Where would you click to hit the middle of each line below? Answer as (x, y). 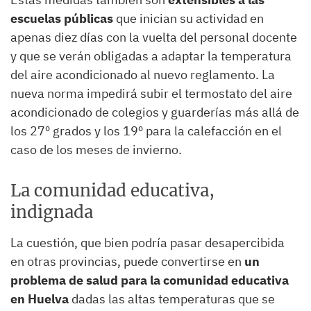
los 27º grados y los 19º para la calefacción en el (146, 131)
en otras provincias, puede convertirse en (127, 261)
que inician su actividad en (190, 18)
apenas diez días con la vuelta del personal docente (154, 37)
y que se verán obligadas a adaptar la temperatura (151, 56)
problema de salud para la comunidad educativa (150, 280)
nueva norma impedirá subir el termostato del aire (151, 93)
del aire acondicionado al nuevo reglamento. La (143, 74)
